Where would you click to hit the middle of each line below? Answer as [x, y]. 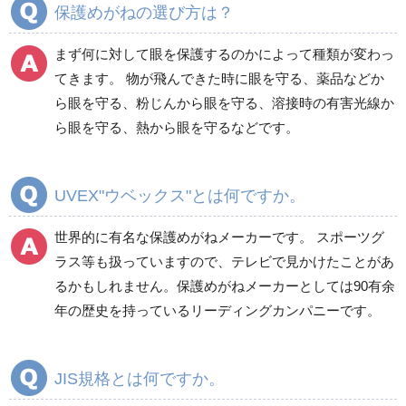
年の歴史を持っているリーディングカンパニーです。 [217, 310]
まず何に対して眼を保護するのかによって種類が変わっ [224, 53]
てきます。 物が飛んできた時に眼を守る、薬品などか [219, 78]
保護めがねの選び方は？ [144, 12]
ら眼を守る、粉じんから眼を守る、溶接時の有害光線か [224, 102]
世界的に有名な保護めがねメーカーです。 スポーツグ [219, 237]
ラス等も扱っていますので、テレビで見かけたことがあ [224, 261]
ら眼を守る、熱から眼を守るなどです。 [177, 127]
